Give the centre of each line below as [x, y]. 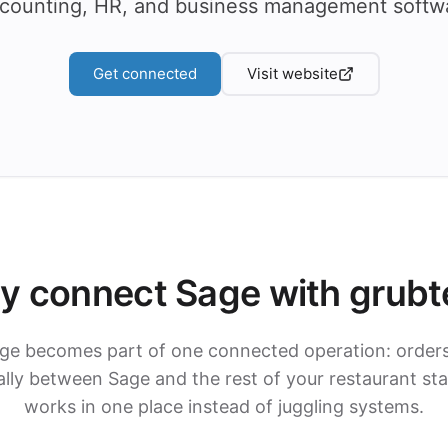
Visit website [292, 73]
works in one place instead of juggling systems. [224, 406]
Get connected [144, 73]
